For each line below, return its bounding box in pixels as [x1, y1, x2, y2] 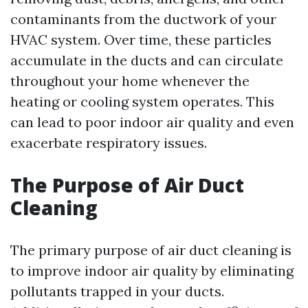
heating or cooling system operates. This [10, 93, 274, 110]
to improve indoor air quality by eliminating [10, 262, 294, 279]
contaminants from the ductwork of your [10, 10, 276, 27]
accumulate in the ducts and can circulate [10, 52, 283, 69]
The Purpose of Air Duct [10, 172, 244, 198]
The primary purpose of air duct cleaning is [10, 241, 291, 258]
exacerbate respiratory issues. [10, 134, 207, 151]
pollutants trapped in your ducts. [10, 283, 224, 300]
